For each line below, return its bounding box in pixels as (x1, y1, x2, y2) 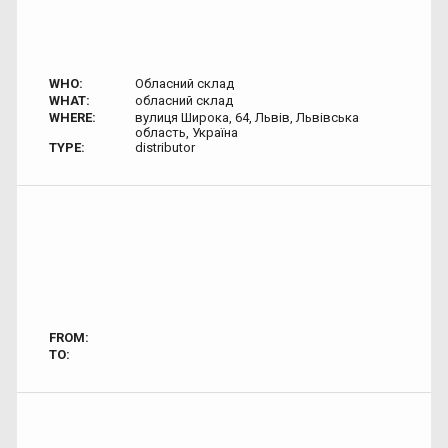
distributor (134, 140, 195, 155)
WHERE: (49, 110, 96, 125)
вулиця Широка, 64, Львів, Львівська (134, 110, 359, 125)
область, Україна (134, 125, 238, 140)
